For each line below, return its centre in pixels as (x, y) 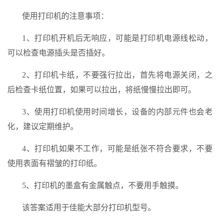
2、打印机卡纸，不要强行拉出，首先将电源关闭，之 (117, 75)
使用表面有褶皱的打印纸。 (55, 163)
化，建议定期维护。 (43, 126)
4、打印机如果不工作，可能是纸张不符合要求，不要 (117, 149)
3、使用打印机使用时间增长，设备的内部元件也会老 (117, 112)
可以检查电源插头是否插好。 (58, 53)
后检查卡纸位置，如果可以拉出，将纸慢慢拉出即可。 (102, 90)
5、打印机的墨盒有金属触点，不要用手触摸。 (103, 185)
